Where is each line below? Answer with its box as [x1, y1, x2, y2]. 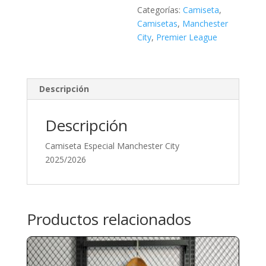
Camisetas [137, 18, 178, 29]
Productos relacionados [26, 208, 191, 230]
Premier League [156, 31, 218, 43]
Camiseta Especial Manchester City [45, 140, 179, 151]
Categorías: [137, 4, 183, 15]
